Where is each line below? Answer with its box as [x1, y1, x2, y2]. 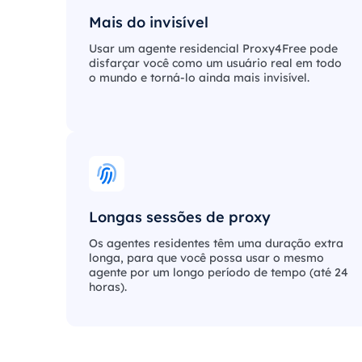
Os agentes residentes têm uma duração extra [89, 236, 343, 250]
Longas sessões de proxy [89, 208, 271, 226]
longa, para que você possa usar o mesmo [89, 250, 324, 265]
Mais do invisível [89, 13, 208, 32]
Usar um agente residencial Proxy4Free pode [89, 41, 338, 56]
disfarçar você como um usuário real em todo [89, 56, 342, 70]
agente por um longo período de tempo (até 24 [89, 265, 348, 280]
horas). [89, 280, 127, 294]
